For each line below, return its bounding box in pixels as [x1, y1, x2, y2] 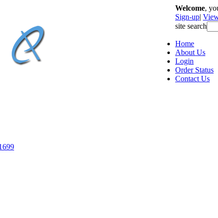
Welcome [175, 4, 205, 12]
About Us [175, 48, 205, 56]
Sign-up [175, 13, 200, 21]
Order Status [175, 66, 214, 74]
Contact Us [175, 74, 210, 83]
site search [175, 22, 207, 30]
